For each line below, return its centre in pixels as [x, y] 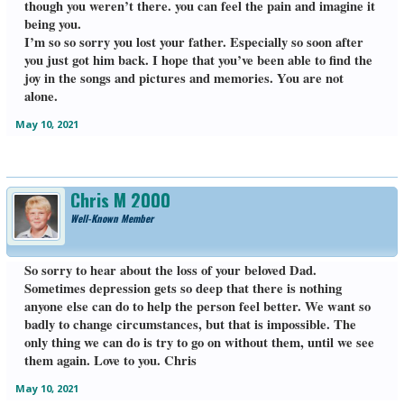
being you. [52, 24]
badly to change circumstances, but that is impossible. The [190, 325]
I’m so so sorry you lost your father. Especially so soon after [193, 42]
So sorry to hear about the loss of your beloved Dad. [170, 271]
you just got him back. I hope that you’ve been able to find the [198, 60]
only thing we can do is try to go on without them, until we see [199, 343]
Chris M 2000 [120, 201]
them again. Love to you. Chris [110, 361]
